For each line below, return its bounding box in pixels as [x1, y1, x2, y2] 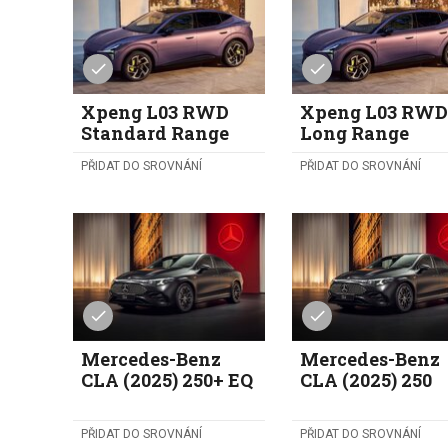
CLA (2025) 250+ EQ [81, 368, 254, 393]
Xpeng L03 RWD [81, 99, 230, 124]
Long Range [300, 120, 410, 145]
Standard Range [81, 120, 230, 145]
